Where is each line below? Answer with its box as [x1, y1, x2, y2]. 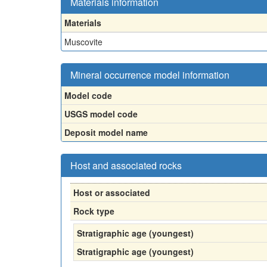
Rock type [73, 205, 114, 217]
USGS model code [64, 108, 138, 120]
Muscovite [64, 36, 103, 48]
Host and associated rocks [70, 159, 182, 172]
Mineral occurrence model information [70, 68, 229, 82]
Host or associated [73, 187, 150, 198]
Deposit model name [64, 126, 148, 138]
